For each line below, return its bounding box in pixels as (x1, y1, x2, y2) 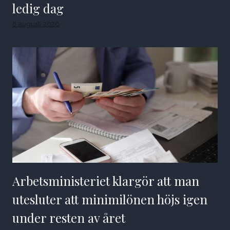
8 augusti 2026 (12, 20, 60, 28)
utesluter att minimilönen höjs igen (12, 191, 207, 208)
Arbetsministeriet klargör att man (12, 172, 199, 189)
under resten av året (12, 209, 125, 226)
